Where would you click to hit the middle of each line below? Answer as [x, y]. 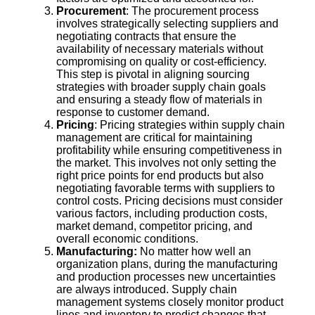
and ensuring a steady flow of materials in [159, 99]
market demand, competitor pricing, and [154, 226]
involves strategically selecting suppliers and [167, 23]
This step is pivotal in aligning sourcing [153, 74]
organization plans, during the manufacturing [167, 264]
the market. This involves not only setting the [166, 162]
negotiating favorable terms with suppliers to [166, 188]
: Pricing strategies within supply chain [189, 124]
